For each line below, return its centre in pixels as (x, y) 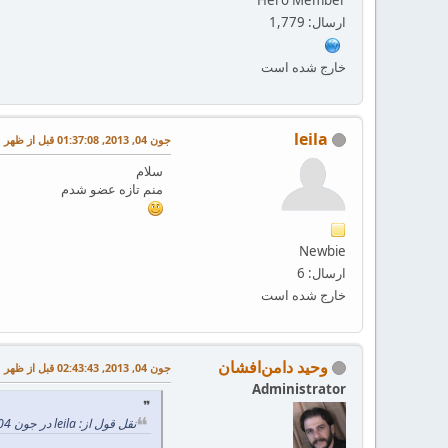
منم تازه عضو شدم (112, 188)
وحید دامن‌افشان (273, 366)
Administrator (299, 388)
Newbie (322, 250)
